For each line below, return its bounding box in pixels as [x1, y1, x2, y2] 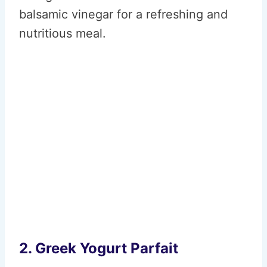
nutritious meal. [19, 26, 106, 41]
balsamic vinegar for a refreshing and [19, 7, 228, 21]
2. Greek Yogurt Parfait [19, 240, 178, 257]
